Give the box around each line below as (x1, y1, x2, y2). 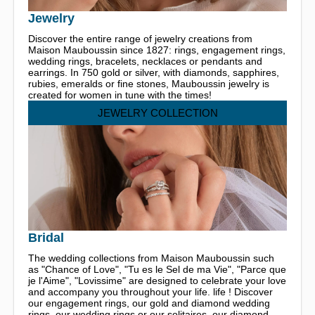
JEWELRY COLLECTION (97, 106, 218, 119)
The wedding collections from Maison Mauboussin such (28, 252, 274, 264)
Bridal (28, 230, 64, 245)
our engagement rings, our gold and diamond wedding (28, 297, 270, 309)
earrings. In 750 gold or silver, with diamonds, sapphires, (28, 66, 279, 78)
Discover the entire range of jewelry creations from (28, 32, 252, 44)
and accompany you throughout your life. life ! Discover (28, 285, 273, 297)
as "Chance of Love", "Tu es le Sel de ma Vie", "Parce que (28, 263, 286, 275)
